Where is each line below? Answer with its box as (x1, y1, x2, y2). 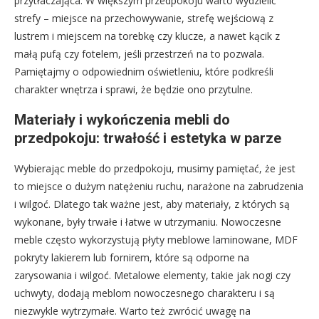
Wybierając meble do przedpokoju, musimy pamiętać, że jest (14, 161, 296, 175)
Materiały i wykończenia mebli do (14, 110, 230, 128)
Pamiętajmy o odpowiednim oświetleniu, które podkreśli (14, 64, 273, 78)
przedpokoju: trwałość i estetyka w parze (14, 129, 281, 147)
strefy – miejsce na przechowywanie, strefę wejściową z (14, 11, 273, 25)
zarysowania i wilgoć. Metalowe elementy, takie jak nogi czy (14, 268, 291, 282)
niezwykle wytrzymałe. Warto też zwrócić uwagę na (14, 303, 251, 318)
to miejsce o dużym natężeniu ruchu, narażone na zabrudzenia (14, 179, 303, 193)
